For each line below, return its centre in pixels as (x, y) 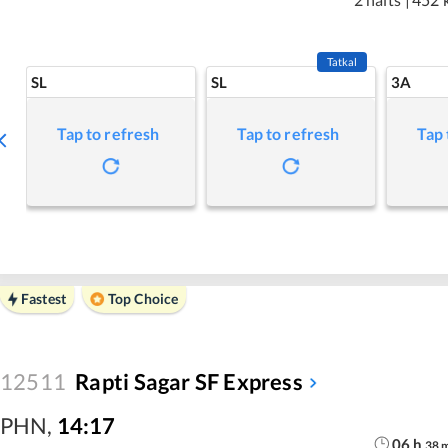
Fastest (43, 298)
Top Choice (143, 298)
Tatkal (342, 61)
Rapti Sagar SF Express (189, 381)
